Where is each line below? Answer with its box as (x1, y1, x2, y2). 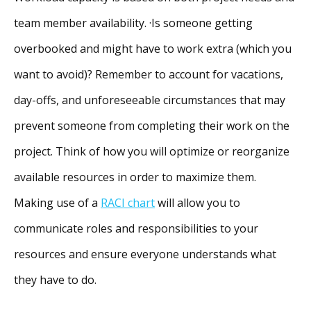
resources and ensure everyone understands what (14, 246, 276, 262)
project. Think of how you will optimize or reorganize (14, 143, 289, 159)
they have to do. (14, 271, 96, 287)
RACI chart (101, 194, 155, 210)
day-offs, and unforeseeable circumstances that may (14, 92, 285, 108)
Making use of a (14, 194, 101, 210)
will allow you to (155, 194, 240, 210)
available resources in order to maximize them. (14, 169, 256, 185)
